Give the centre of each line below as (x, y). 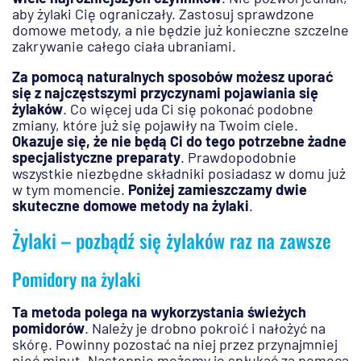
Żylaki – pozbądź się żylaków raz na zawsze (172, 241)
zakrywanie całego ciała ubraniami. (124, 46)
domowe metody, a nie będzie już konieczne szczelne (180, 30)
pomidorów (48, 328)
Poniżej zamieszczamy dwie (218, 190)
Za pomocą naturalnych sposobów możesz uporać (173, 77)
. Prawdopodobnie (239, 158)
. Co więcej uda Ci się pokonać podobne (188, 109)
